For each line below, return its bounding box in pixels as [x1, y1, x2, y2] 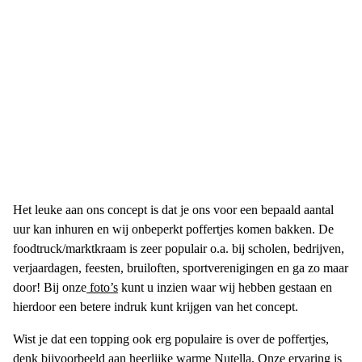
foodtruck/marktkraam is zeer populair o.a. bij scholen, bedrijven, [13, 242, 344, 255]
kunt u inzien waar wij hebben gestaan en [118, 280, 332, 294]
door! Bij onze [13, 280, 86, 294]
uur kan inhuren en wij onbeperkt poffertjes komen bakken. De [13, 222, 334, 236]
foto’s [86, 280, 118, 294]
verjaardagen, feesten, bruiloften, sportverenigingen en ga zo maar [13, 261, 348, 275]
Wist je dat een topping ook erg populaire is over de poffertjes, [13, 332, 329, 346]
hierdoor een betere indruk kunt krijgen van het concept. [13, 300, 305, 314]
